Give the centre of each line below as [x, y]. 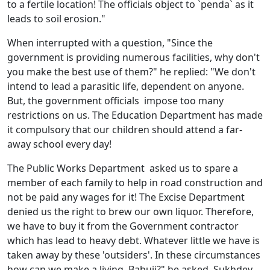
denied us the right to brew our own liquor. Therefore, [130, 212]
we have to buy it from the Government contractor [123, 226]
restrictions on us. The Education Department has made [135, 115]
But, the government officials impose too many [115, 101]
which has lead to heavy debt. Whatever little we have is [133, 241]
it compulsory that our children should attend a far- [125, 130]
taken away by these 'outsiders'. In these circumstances [134, 255]
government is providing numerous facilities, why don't [133, 58]
